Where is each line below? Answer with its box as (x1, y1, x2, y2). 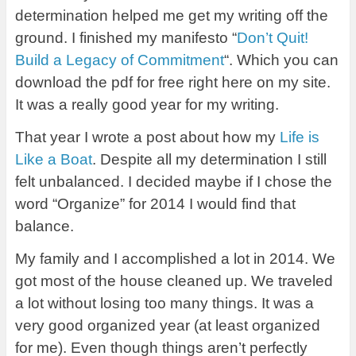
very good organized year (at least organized (14, 317, 320, 335)
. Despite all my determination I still (91, 151, 327, 168)
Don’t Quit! (236, 29, 308, 47)
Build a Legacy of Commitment (14, 52, 224, 69)
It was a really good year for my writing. (14, 96, 283, 114)
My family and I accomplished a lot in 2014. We (14, 250, 335, 268)
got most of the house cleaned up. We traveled (14, 273, 333, 290)
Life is (279, 129, 319, 146)
